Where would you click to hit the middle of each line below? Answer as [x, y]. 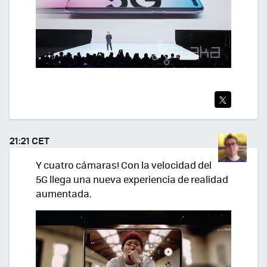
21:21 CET [30, 140]
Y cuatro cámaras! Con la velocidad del [124, 165]
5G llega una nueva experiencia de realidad [132, 179]
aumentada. [63, 193]
